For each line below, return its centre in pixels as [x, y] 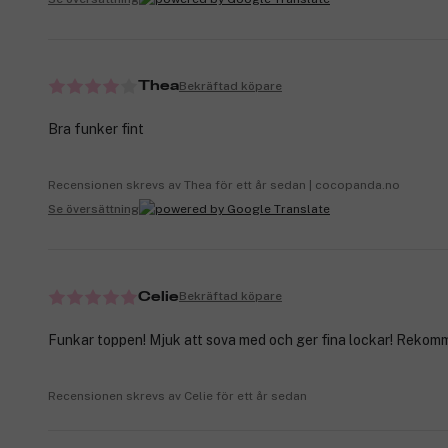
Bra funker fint [96, 129]
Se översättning [93, 208]
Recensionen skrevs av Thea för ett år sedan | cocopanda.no [224, 185]
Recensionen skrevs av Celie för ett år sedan [177, 395]
